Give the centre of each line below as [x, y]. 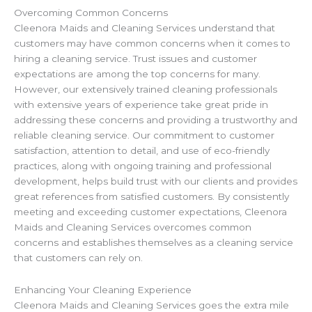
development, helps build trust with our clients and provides [156, 181]
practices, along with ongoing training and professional [143, 166]
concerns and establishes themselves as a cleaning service [154, 243]
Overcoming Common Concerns [91, 13]
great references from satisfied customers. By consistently [151, 197]
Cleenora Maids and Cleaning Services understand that [145, 28]
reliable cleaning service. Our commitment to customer [144, 135]
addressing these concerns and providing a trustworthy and [156, 120]
